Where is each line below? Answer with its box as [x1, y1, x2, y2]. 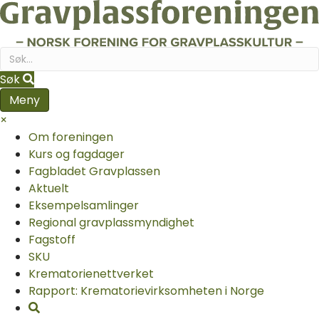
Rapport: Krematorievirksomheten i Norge [28, 283, 264, 300]
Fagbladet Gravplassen [28, 163, 160, 180]
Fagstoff [28, 231, 75, 249]
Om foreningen [28, 129, 113, 146]
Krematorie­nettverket [28, 266, 154, 283]
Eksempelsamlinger [28, 197, 139, 214]
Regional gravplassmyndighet [28, 214, 194, 231]
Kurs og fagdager [28, 146, 125, 163]
